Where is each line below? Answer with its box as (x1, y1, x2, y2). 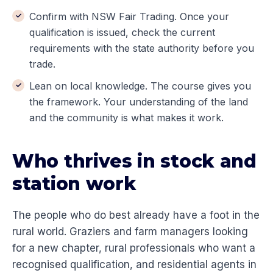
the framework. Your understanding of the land (29, 96, 248, 108)
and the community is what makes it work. (29, 112, 224, 124)
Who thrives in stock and (12, 150, 257, 173)
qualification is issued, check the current (29, 26, 215, 39)
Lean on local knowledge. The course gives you (29, 80, 251, 93)
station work (12, 172, 136, 196)
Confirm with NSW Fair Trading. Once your (29, 10, 229, 23)
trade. (29, 58, 55, 71)
